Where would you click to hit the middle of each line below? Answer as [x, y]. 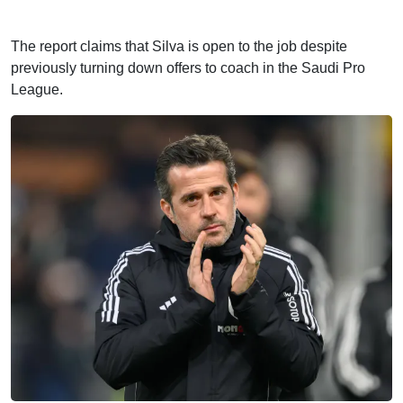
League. [37, 90]
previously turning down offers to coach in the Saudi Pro [188, 68]
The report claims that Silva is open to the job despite [179, 46]
